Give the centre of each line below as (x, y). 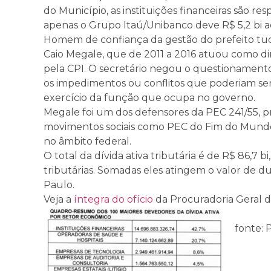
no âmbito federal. (87, 141)
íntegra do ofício (113, 199)
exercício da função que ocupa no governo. (149, 98)
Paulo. (59, 185)
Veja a (59, 199)
